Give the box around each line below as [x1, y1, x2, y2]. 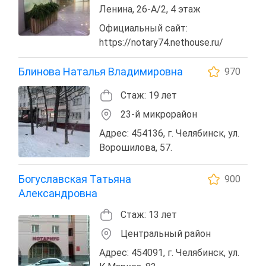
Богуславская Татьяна [18, 172, 131, 185]
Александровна [18, 186, 97, 199]
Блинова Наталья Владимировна [18, 65, 183, 78]
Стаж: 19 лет [121, 89, 177, 101]
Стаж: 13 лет [121, 208, 177, 220]
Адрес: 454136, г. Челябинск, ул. [99, 127, 239, 139]
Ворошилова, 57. [99, 141, 172, 153]
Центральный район [121, 227, 211, 239]
